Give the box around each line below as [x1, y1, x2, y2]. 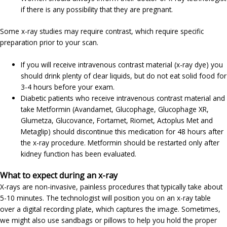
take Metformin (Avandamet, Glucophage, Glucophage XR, [21, 104, 209, 114]
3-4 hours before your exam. [21, 82, 115, 92]
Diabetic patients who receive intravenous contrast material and [21, 93, 225, 103]
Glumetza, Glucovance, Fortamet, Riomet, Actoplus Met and [21, 115, 213, 125]
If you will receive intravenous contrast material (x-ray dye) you [21, 59, 223, 69]
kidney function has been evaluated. [21, 148, 137, 159]
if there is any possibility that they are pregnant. [21, 5, 173, 15]
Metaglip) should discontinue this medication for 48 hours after [21, 126, 224, 136]
